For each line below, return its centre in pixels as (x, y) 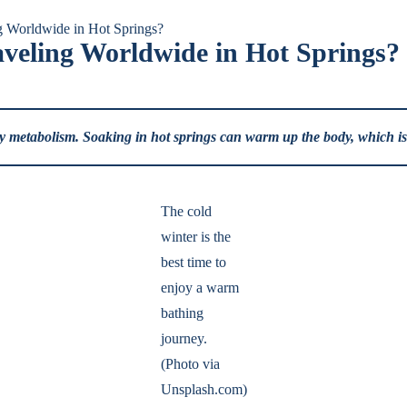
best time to (193, 262)
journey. (184, 338)
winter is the (195, 237)
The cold (186, 211)
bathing (182, 313)
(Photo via (190, 364)
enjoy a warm (199, 288)
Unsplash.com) (203, 389)
